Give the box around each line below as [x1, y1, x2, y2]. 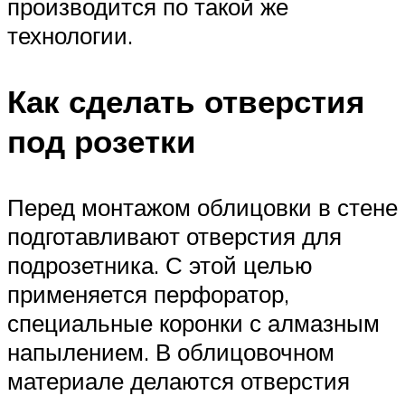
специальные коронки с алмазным [7, 308, 380, 338]
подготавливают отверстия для [7, 221, 342, 251]
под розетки [7, 120, 196, 161]
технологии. [7, 20, 133, 50]
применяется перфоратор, [7, 279, 289, 309]
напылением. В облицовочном [7, 337, 334, 367]
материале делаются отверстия [7, 366, 350, 396]
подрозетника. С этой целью [7, 250, 313, 280]
